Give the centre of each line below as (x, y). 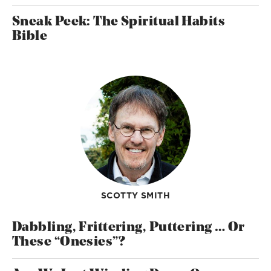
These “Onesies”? (69, 242)
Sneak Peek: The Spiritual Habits (119, 22)
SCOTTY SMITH (135, 196)
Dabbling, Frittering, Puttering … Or (129, 227)
